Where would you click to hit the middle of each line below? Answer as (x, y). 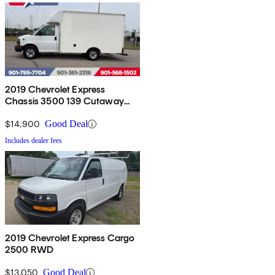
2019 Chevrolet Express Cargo (70, 238)
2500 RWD (29, 250)
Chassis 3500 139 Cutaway (64, 101)
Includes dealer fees (33, 141)
